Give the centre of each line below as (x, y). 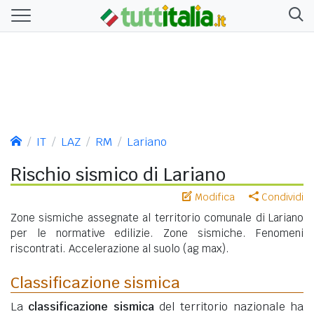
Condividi (281, 197)
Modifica (213, 197)
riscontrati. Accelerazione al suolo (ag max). (120, 248)
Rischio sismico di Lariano (118, 174)
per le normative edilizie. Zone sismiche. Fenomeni (157, 233)
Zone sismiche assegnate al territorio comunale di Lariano (157, 217)
